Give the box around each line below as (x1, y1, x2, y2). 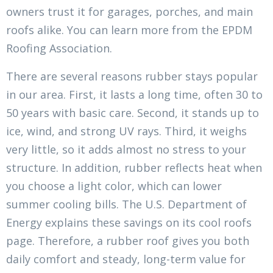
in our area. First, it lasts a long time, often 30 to (6, 87, 263, 102)
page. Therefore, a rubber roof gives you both (6, 233, 249, 249)
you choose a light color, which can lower (6, 179, 222, 194)
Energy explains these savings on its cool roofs (6, 215, 252, 230)
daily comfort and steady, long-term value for (6, 252, 246, 267)
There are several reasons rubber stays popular (6, 69, 258, 84)
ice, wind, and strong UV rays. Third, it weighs (6, 124, 247, 139)
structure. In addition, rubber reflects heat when (6, 160, 262, 175)
